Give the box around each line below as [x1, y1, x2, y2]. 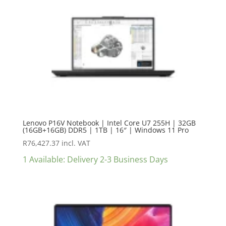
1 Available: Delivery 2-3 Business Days [22, 153, 168, 165]
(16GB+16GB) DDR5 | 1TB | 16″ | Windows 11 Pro [22, 125, 189, 135]
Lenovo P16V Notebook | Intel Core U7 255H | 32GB [22, 118, 196, 128]
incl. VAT [61, 138, 90, 148]
